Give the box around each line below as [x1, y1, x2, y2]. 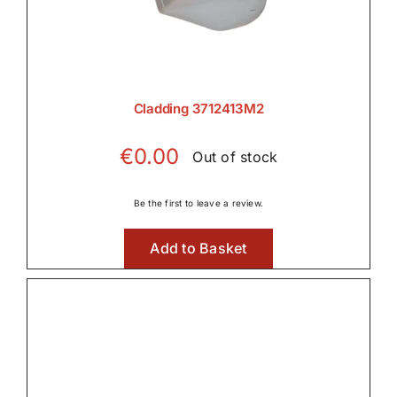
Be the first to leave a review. [133, 198, 264, 209]
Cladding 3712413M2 [133, 100, 264, 118]
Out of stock [192, 147, 278, 166]
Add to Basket [150, 239, 247, 258]
